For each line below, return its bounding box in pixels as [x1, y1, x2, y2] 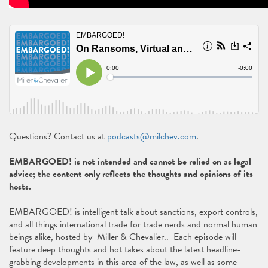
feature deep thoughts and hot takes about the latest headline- [9, 242, 241, 257]
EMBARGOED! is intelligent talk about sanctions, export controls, [9, 205, 258, 219]
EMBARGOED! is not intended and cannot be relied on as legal [9, 154, 251, 169]
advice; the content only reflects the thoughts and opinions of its [9, 167, 253, 181]
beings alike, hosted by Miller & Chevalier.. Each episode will [9, 230, 236, 244]
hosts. [9, 179, 31, 194]
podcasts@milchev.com [107, 129, 196, 144]
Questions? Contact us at [9, 129, 107, 144]
